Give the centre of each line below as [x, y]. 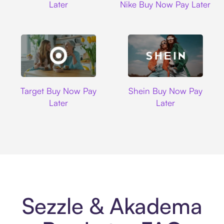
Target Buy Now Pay [59, 90]
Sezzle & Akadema [112, 206]
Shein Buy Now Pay [165, 90]
